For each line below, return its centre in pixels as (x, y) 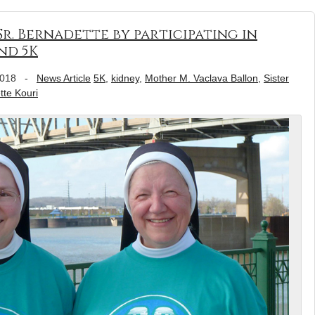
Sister (276, 78)
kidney (125, 78)
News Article (64, 78)
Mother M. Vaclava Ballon (201, 78)
